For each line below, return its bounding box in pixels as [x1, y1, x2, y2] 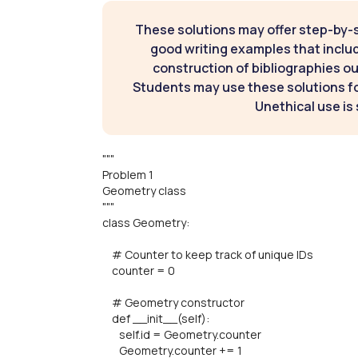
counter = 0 [102, 263, 175, 279]
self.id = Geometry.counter [102, 327, 261, 343]
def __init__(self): [102, 311, 209, 327]
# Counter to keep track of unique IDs [102, 247, 313, 263]
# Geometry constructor [102, 295, 245, 311]
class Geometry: [102, 215, 189, 231]
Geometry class [102, 183, 186, 199]
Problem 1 [102, 167, 153, 183]
